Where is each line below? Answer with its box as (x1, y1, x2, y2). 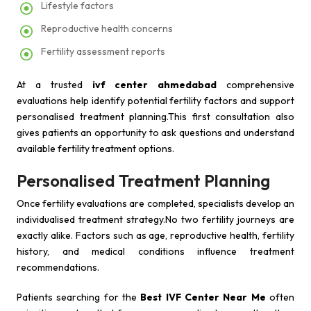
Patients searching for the (17, 291, 141, 303)
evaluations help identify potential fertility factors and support (17, 94, 294, 107)
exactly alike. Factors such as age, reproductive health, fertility (17, 229, 294, 242)
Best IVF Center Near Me (140, 291, 266, 303)
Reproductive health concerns (41, 22, 173, 35)
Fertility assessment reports (41, 45, 165, 58)
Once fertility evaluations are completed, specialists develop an (17, 197, 294, 210)
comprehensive (217, 78, 295, 91)
